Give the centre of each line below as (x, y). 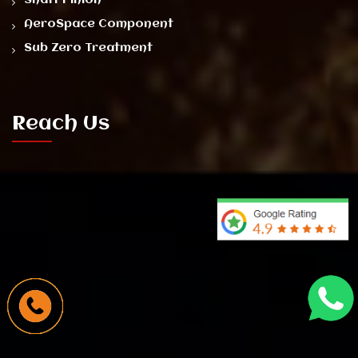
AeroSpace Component (99, 24)
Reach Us (61, 123)
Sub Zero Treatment (88, 48)
